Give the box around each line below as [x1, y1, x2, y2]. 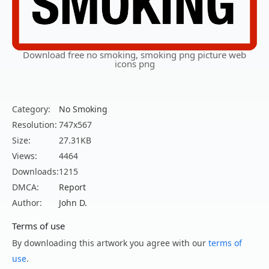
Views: [12, 150, 37, 162]
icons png [114, 57, 155, 70]
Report [59, 181, 86, 193]
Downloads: [12, 165, 59, 177]
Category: [12, 103, 50, 115]
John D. [59, 196, 87, 208]
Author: [12, 196, 42, 208]
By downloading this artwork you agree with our [12, 237, 208, 249]
